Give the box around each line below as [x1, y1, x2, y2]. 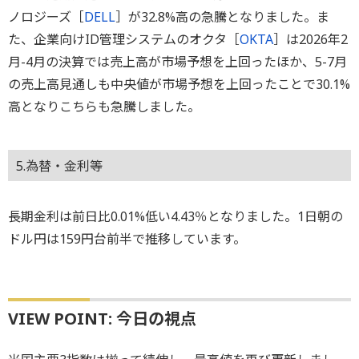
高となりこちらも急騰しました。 [8, 97, 200, 115]
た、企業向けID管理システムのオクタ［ [8, 30, 240, 48]
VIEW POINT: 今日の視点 [8, 307, 196, 329]
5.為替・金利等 [16, 157, 103, 175]
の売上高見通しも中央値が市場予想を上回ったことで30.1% [8, 75, 350, 93]
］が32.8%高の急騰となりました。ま [115, 7, 329, 26]
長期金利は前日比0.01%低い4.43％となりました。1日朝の [8, 207, 343, 225]
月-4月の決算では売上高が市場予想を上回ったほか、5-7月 [8, 52, 347, 71]
